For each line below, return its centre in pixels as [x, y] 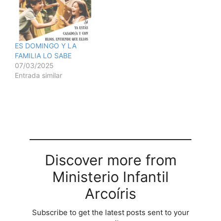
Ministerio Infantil [110, 177]
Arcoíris [110, 193]
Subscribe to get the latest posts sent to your [110, 212]
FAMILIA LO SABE [43, 55]
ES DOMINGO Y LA [46, 45]
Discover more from [110, 160]
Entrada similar [38, 75]
